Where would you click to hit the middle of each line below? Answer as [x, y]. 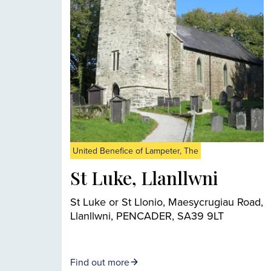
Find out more [100, 262]
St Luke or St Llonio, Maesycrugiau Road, [167, 201]
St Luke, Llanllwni [144, 178]
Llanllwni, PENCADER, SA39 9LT [147, 215]
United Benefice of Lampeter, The [135, 150]
